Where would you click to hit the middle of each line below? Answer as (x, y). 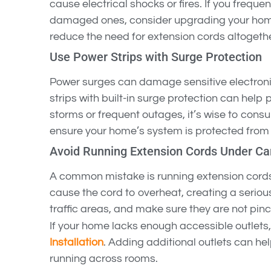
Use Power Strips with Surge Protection (156, 57)
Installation (77, 243)
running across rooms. (104, 259)
